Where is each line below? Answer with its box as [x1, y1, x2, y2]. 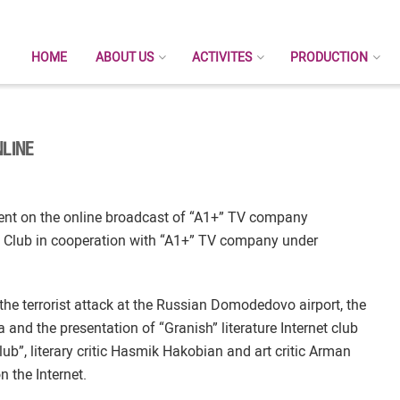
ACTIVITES [192, 50, 252, 64]
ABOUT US [96, 50, 154, 64]
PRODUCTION [290, 50, 368, 64]
